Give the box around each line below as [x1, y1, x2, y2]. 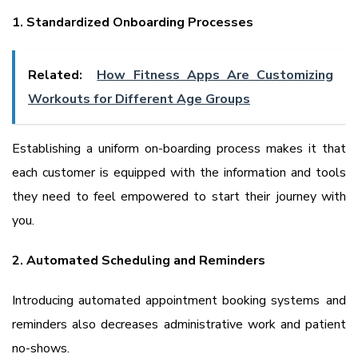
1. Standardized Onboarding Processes [12, 14, 253, 32]
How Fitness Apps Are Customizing [97, 66, 334, 85]
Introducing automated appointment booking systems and [12, 292, 346, 310]
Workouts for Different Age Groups [28, 90, 250, 109]
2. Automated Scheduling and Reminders [12, 252, 265, 270]
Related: [28, 66, 82, 85]
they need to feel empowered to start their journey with [12, 188, 346, 206]
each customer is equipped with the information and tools [12, 164, 346, 182]
